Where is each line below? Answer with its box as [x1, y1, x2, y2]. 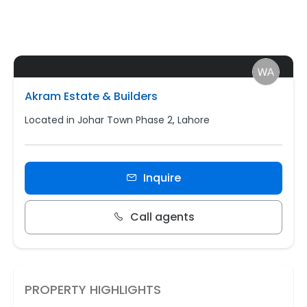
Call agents [130, 209, 195, 225]
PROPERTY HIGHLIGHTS [25, 281, 161, 299]
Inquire [143, 170, 181, 186]
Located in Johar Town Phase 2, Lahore [25, 113, 210, 127]
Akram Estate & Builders [25, 88, 158, 105]
